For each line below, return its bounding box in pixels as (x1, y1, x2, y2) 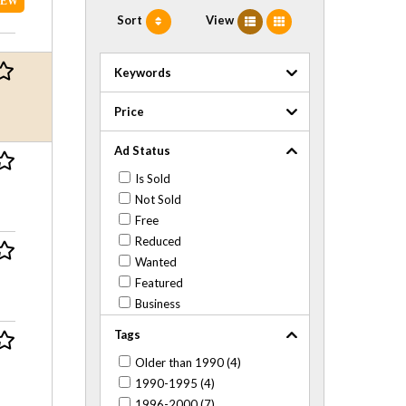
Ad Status (114, 143, 171, 159)
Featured (135, 275, 184, 291)
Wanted (135, 255, 178, 270)
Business (135, 296, 181, 312)
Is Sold (135, 171, 171, 187)
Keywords (114, 65, 172, 81)
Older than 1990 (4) (135, 355, 242, 371)
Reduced (135, 234, 182, 249)
